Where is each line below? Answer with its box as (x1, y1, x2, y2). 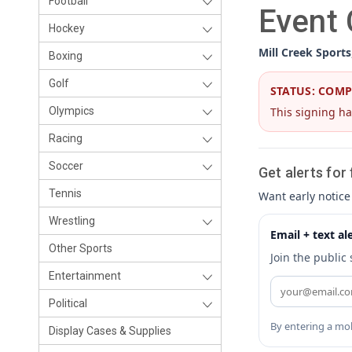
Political (49, 297, 87, 310)
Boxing (49, 49, 82, 62)
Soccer (49, 159, 83, 172)
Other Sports (49, 242, 112, 255)
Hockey (49, 22, 85, 35)
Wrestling (49, 214, 95, 227)
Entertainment (49, 269, 121, 282)
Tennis (49, 187, 82, 200)
